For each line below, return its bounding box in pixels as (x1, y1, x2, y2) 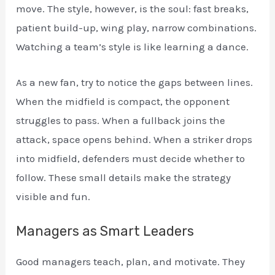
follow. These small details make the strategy (16, 171, 231, 184)
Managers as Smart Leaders (16, 223, 195, 240)
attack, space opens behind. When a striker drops (16, 133, 253, 146)
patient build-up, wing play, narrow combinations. (16, 21, 257, 34)
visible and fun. (16, 190, 91, 203)
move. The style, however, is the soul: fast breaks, (16, 2, 249, 15)
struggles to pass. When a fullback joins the (16, 114, 226, 127)
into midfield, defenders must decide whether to (16, 152, 246, 165)
